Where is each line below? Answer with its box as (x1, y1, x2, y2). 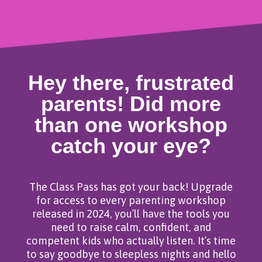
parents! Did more (41, 92, 221, 116)
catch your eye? (51, 134, 211, 158)
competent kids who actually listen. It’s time (26, 235, 236, 247)
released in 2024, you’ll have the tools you (32, 208, 230, 220)
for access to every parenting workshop (36, 194, 226, 207)
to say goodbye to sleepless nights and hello (26, 248, 236, 261)
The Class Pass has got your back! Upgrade (29, 181, 233, 194)
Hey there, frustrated (28, 71, 234, 95)
